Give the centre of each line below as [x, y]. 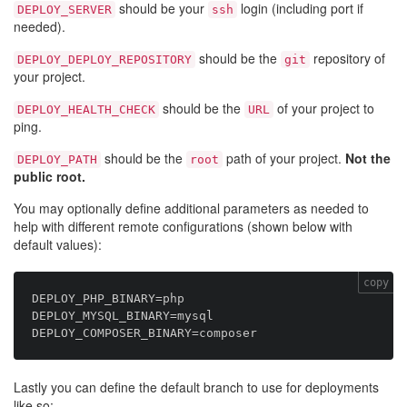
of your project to [324, 108]
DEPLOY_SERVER [65, 10]
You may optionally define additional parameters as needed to [191, 208]
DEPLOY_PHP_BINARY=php [108, 298]
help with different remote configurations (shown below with [183, 226]
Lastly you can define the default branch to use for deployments [196, 387]
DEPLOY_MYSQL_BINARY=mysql [123, 316]
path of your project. [284, 158]
